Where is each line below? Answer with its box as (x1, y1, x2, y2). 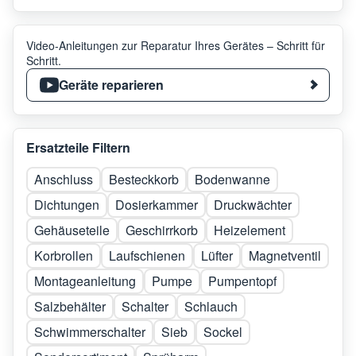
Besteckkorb (109, 169, 179, 188)
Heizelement (214, 220, 285, 239)
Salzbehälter (34, 296, 106, 315)
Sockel (203, 322, 242, 341)
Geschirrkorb (126, 220, 198, 239)
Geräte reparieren (59, 75, 164, 94)
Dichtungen (34, 195, 99, 214)
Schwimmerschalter (34, 322, 145, 341)
